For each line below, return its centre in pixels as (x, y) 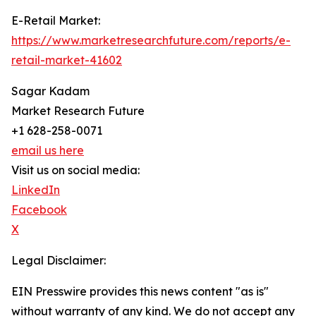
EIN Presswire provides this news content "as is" (140, 292)
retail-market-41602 (67, 60)
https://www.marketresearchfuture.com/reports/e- (151, 41)
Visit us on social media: (75, 170)
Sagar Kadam (50, 91)
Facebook (39, 210)
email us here (48, 151)
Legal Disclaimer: (59, 261)
